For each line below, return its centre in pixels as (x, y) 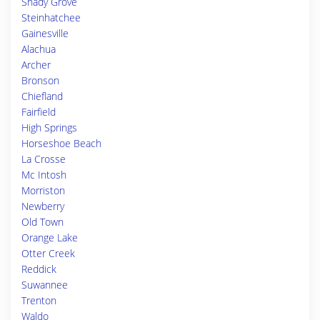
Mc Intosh (44, 175)
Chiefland (42, 96)
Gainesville (45, 33)
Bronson (40, 80)
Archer (36, 65)
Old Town (42, 222)
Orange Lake (50, 237)
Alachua (39, 49)
